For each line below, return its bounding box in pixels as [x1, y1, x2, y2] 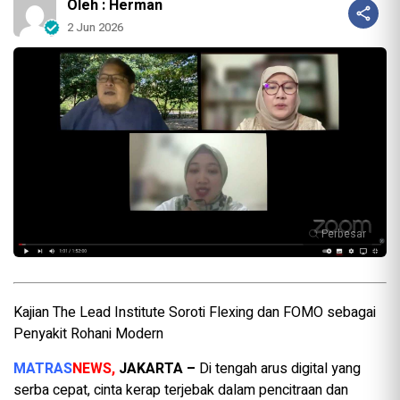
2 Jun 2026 [67, 18, 123, 36]
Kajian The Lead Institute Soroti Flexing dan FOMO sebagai [13, 301, 376, 323]
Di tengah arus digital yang [196, 357, 361, 379]
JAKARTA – [115, 357, 196, 379]
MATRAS [13, 357, 72, 379]
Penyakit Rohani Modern [13, 322, 163, 345]
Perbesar [321, 225, 366, 242]
